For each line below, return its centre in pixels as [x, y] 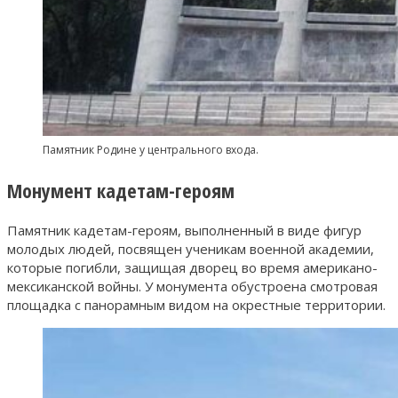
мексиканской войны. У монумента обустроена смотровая [192, 286]
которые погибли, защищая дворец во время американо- [192, 267]
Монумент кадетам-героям [121, 190]
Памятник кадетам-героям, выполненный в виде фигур [184, 230]
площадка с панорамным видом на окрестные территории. [196, 304]
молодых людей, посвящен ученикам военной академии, [191, 248]
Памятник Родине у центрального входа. [151, 149]
